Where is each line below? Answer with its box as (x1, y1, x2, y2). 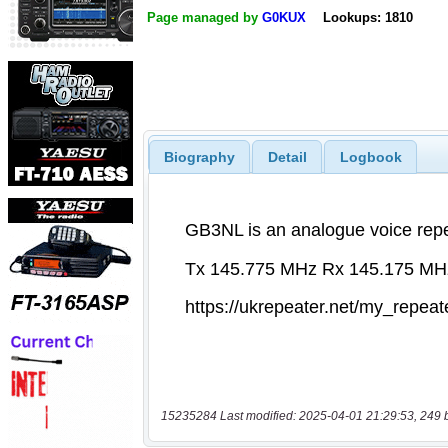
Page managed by (147, 10, 262, 26)
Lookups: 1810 (322, 10, 413, 26)
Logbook (339, 148, 402, 165)
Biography (163, 148, 235, 165)
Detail (267, 148, 307, 165)
